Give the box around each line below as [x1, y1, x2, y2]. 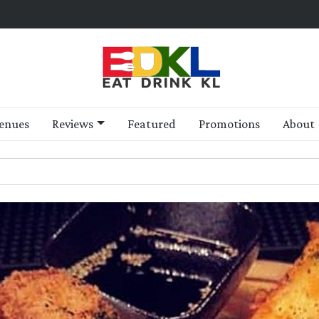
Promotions [198, 117, 260, 131]
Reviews [52, 117, 94, 131]
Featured [127, 117, 176, 131]
